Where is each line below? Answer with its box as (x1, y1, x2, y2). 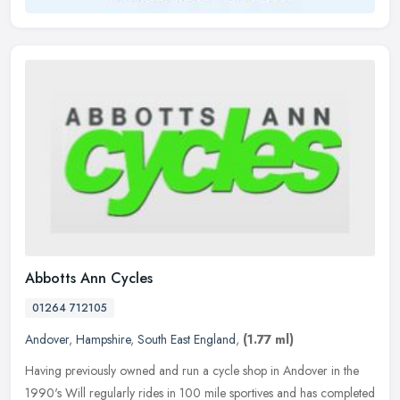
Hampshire (76, 330, 130, 349)
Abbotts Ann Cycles (25, 268, 153, 289)
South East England (137, 330, 236, 349)
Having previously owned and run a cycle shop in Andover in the (25, 362, 359, 380)
